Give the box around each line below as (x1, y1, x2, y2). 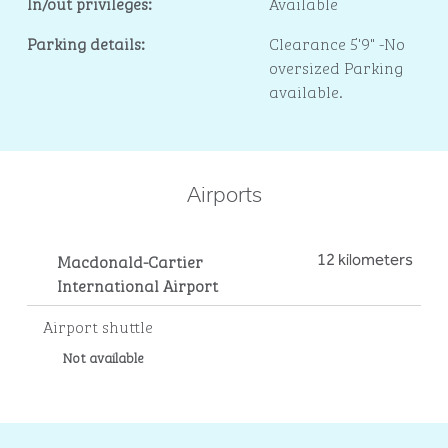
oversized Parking (269, 55, 404, 79)
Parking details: (26, 31, 145, 55)
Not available (62, 346, 144, 367)
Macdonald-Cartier (56, 249, 203, 273)
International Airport (56, 273, 218, 297)
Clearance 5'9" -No (269, 31, 406, 55)
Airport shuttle (42, 314, 153, 338)
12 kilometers (317, 250, 414, 269)
